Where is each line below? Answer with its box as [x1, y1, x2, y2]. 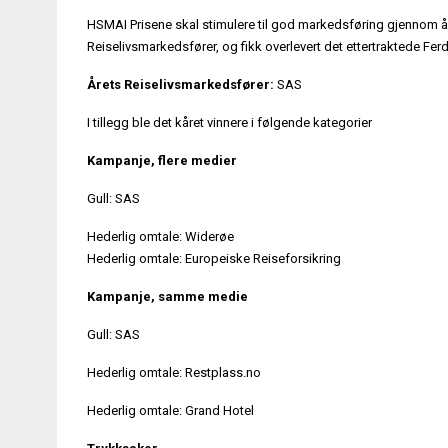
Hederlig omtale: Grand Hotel [87, 402, 254, 418]
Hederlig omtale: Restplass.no [87, 364, 261, 380]
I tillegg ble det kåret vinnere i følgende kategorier [87, 114, 372, 130]
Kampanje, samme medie [87, 288, 248, 304]
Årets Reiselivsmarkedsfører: [87, 76, 274, 92]
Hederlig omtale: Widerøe [87, 228, 234, 244]
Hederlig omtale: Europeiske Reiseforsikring [87, 250, 341, 266]
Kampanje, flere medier [87, 152, 237, 168]
